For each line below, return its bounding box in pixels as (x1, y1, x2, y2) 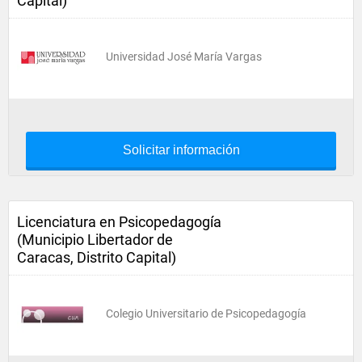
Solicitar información (122, 143, 240, 157)
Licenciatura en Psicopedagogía (17, 213, 221, 230)
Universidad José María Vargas (106, 50, 262, 63)
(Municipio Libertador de (17, 231, 173, 248)
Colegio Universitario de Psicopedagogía (106, 307, 306, 320)
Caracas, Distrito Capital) (17, 249, 176, 266)
